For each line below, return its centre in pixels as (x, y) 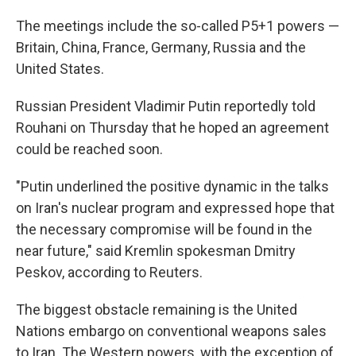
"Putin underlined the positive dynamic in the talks (172, 186)
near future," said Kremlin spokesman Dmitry (156, 251)
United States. (60, 69)
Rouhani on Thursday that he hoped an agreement (172, 128)
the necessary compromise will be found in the (164, 229)
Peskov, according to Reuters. (109, 272)
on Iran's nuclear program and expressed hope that (175, 208)
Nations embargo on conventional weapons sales (171, 331)
